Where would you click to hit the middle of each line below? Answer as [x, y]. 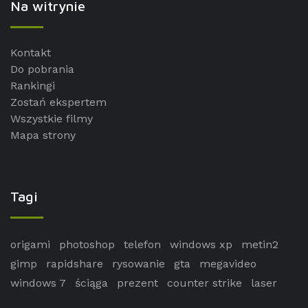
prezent [137, 283]
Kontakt [31, 53]
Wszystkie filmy [52, 119]
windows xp [201, 245]
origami [30, 245]
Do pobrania [42, 69]
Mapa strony [43, 135]
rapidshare [75, 264]
